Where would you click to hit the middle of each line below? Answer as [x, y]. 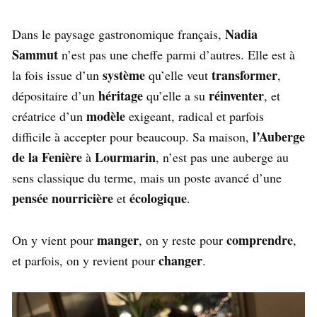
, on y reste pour [183, 240]
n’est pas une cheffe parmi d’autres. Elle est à [177, 54]
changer [180, 260]
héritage [121, 95]
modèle [106, 116]
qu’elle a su [176, 95]
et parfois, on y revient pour [85, 260]
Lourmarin [125, 157]
